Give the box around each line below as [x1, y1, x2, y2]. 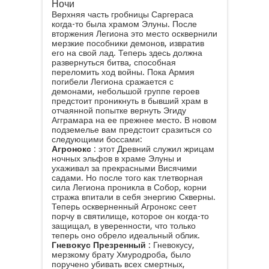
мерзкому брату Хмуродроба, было [51, 250, 191, 259]
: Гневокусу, [145, 240, 195, 250]
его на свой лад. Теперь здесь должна [51, 48, 202, 58]
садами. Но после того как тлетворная [51, 173, 203, 183]
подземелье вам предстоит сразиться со [51, 125, 212, 134]
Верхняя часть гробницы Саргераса [51, 10, 193, 19]
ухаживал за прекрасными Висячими [51, 163, 197, 173]
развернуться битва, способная [51, 58, 176, 67]
